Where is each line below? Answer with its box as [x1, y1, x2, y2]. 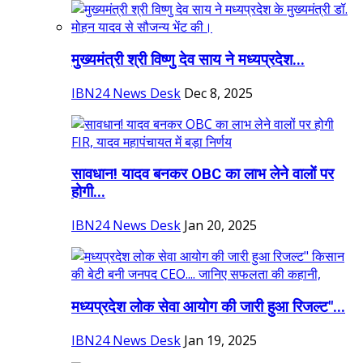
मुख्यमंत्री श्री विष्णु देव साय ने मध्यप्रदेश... [71, 50, 305, 69]
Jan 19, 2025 [184, 331, 257, 349]
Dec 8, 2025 [184, 83, 253, 102]
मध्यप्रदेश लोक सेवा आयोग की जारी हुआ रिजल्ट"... [71, 297, 345, 316]
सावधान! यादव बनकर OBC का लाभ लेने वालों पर [71, 165, 334, 184]
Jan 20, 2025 [184, 216, 257, 235]
